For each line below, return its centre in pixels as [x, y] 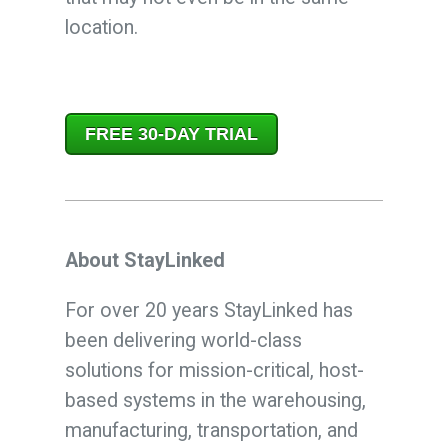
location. [101, 27]
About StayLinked [144, 260]
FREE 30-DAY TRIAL [171, 133]
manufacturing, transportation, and [211, 430]
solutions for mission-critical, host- [214, 370]
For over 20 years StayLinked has [208, 310]
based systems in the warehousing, [215, 400]
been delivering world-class [183, 340]
